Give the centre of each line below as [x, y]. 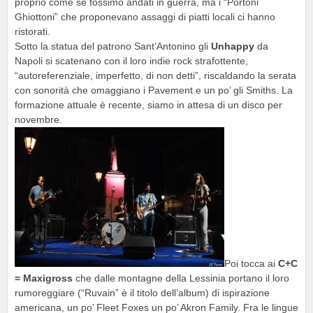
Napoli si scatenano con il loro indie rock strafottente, [131, 61]
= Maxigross [44, 278]
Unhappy [233, 46]
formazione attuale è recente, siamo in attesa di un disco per [148, 105]
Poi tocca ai [251, 263]
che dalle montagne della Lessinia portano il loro [181, 278]
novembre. [38, 119]
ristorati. [32, 31]
